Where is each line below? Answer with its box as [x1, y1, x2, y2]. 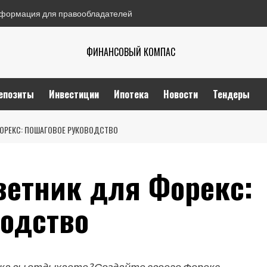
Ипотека [114, 87, 148, 101]
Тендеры [213, 87, 250, 101]
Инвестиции [49, 87, 99, 101]
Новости [163, 87, 198, 101]
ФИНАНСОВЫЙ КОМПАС [86, 45, 175, 59]
